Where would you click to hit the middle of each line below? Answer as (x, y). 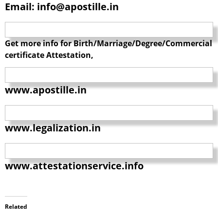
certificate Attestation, (49, 55)
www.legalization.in (53, 127)
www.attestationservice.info (74, 165)
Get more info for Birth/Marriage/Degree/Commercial (109, 44)
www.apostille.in (46, 90)
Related (16, 206)
